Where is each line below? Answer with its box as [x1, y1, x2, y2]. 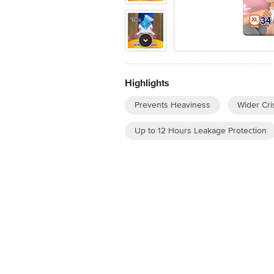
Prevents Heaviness [135, 100, 210, 110]
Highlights [125, 77, 169, 89]
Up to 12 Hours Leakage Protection [135, 125, 267, 136]
